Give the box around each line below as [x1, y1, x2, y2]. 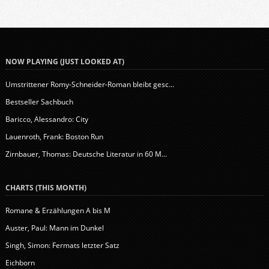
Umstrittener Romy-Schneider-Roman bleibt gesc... [5, 79, 174, 89]
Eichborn [5, 257, 35, 268]
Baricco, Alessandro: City [5, 113, 88, 124]
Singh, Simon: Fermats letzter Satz [5, 240, 119, 250]
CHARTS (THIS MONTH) [5, 182, 86, 193]
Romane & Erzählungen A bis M [5, 205, 110, 216]
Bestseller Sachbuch [5, 96, 73, 107]
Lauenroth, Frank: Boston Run [5, 131, 103, 142]
